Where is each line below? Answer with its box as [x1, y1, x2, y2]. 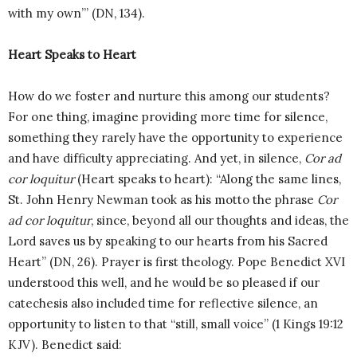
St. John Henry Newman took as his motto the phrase [8, 192, 317, 208]
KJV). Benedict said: [8, 337, 122, 353]
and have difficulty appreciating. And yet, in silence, [8, 151, 304, 167]
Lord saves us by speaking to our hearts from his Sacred [8, 233, 328, 249]
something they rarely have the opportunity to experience [8, 130, 343, 146]
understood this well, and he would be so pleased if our [8, 275, 320, 291]
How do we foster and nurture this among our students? [8, 88, 330, 104]
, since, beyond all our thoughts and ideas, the [91, 213, 349, 229]
